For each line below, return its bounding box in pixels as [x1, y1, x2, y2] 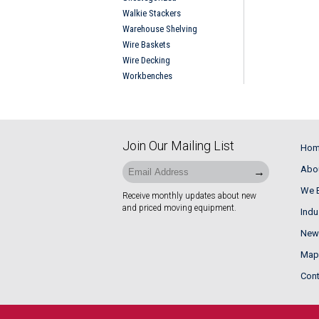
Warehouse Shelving [122, 23, 197, 34]
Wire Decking [122, 54, 170, 66]
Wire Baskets [122, 38, 170, 50]
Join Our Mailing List [122, 137, 234, 153]
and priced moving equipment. [122, 202, 236, 213]
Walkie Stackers [122, 7, 181, 19]
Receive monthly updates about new [122, 190, 256, 201]
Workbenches [122, 70, 172, 81]
